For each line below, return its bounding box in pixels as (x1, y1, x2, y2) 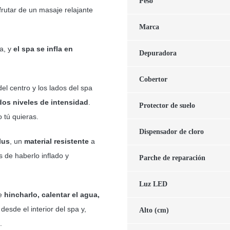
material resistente (24, 137, 89, 145)
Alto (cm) (139, 206, 169, 214)
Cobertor (139, 75, 167, 83)
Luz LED (139, 180, 167, 188)
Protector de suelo (139, 101, 195, 109)
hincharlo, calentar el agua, (4, 190, 100, 199)
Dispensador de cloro (139, 127, 204, 136)
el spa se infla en (13, 44, 73, 53)
